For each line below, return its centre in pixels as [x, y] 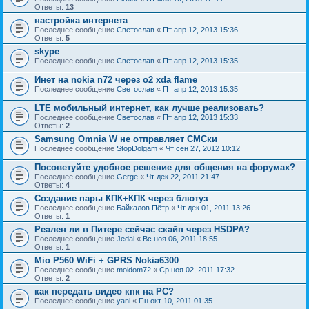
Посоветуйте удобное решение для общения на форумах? [165, 168]
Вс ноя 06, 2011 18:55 [180, 239]
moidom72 [134, 270]
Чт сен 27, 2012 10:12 [203, 149]
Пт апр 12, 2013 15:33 [200, 118]
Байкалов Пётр [143, 208]
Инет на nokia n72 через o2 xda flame [116, 80]
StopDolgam [137, 149]
